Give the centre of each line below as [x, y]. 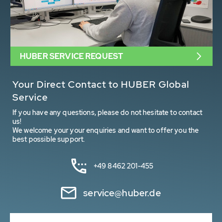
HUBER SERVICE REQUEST [72, 56]
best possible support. [49, 139]
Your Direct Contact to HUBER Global [101, 85]
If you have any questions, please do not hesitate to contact [107, 113]
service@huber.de [122, 193]
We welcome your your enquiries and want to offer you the [106, 131]
